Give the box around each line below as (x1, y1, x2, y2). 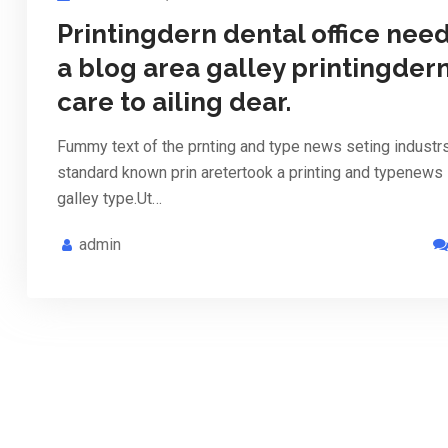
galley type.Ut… (57, 189, 162, 209)
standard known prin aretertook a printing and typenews (57, 163, 443, 183)
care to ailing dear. (57, 87, 291, 118)
